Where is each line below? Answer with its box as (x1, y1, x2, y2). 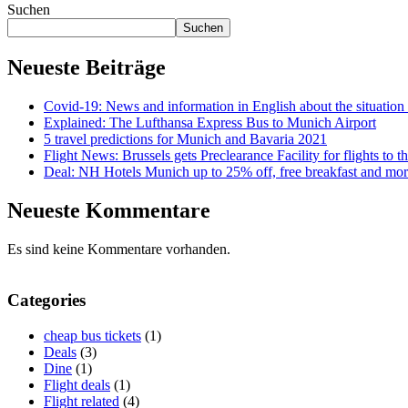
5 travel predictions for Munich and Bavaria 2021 (44, 130, 327, 147)
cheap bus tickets (44, 328, 141, 344)
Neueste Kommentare (7, 198, 210, 222)
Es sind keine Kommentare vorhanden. (7, 240, 230, 257)
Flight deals (44, 377, 110, 393)
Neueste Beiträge (7, 56, 166, 80)
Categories (7, 291, 86, 311)
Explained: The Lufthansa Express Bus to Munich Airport (44, 114, 376, 130)
